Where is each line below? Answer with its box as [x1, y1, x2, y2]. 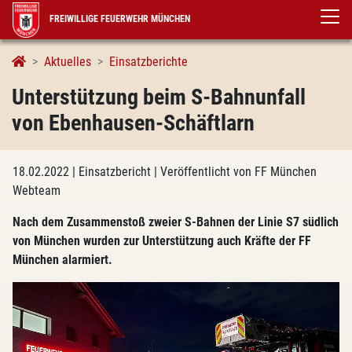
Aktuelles [44, 54, 91, 69]
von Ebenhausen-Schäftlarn [12, 110, 255, 136]
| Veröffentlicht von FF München [154, 164, 317, 179]
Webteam [13, 183, 60, 198]
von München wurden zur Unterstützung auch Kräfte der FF [13, 233, 311, 248]
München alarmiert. [13, 252, 112, 267]
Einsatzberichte [109, 54, 188, 69]
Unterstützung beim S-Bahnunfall [12, 84, 306, 110]
